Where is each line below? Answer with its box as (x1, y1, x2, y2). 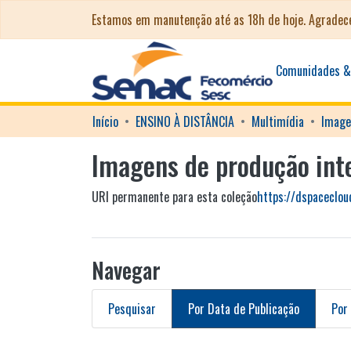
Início (92, 112, 118, 131)
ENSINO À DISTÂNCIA (136, 112, 234, 131)
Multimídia (251, 112, 304, 131)
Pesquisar (108, 299, 156, 318)
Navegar (92, 254, 161, 286)
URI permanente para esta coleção (92, 187, 257, 206)
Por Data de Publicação (188, 299, 299, 318)
